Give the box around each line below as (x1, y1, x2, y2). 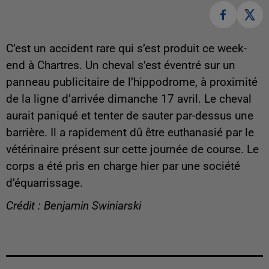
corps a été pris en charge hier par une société (6, 159, 240, 173)
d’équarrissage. (6, 176, 83, 190)
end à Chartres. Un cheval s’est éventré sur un (6, 58, 235, 72)
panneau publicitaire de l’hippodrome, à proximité (6, 75, 258, 89)
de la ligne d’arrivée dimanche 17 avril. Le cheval (6, 92, 252, 106)
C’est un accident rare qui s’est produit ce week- (6, 41, 247, 55)
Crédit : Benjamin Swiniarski (6, 199, 141, 213)
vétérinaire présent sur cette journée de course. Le (6, 142, 259, 156)
